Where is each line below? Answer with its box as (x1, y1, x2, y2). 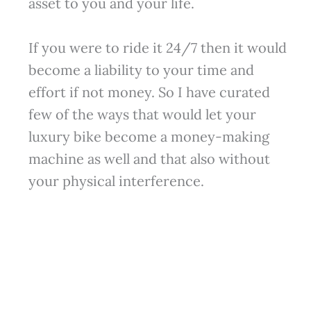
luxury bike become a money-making (28, 128, 269, 146)
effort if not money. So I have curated (28, 83, 270, 101)
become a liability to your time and (28, 61, 254, 79)
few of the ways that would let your (28, 106, 256, 124)
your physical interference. (28, 172, 204, 190)
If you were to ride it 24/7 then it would (28, 39, 287, 57)
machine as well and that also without (28, 150, 270, 168)
